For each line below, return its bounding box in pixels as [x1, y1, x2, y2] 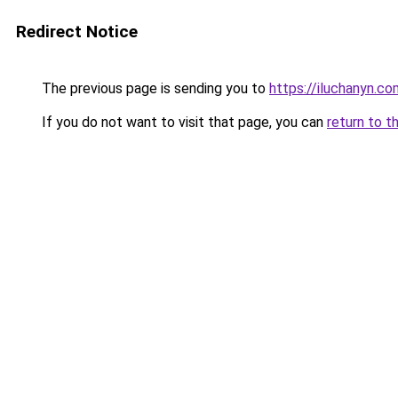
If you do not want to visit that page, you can [38, 114, 327, 131]
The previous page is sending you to [38, 80, 269, 97]
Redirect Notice [16, 21, 138, 42]
